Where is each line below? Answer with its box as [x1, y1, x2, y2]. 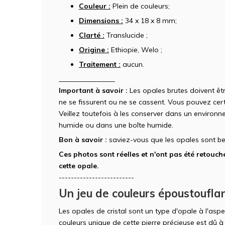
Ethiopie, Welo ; [109, 45, 162, 54]
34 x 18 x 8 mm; [123, 16, 177, 25]
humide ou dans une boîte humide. [59, 120, 173, 130]
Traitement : [79, 59, 121, 69]
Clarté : [79, 30, 104, 40]
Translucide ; [104, 30, 148, 40]
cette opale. [59, 161, 99, 170]
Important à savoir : [59, 85, 128, 95]
